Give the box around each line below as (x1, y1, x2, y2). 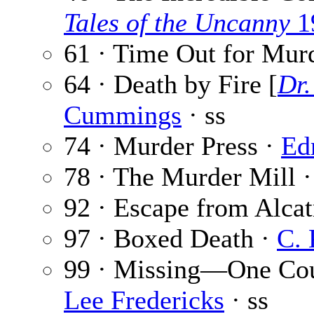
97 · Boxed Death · (64, 224, 277, 254)
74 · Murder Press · (64, 131, 281, 161)
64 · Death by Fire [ (64, 69, 278, 100)
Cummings (64, 100, 182, 130)
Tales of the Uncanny (64, 8, 290, 38)
